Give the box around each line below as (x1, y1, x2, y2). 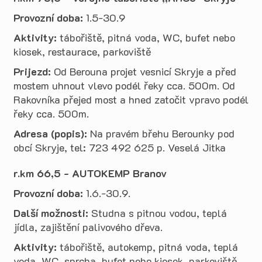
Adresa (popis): (13, 126, 87, 140)
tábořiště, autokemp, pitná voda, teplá (60, 240, 238, 254)
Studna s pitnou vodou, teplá (88, 206, 227, 220)
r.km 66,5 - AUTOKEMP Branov (13, 166, 167, 180)
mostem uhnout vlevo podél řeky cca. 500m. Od (13, 78, 235, 92)
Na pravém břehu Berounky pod (87, 126, 235, 140)
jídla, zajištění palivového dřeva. (13, 220, 163, 234)
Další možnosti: (13, 206, 88, 220)
